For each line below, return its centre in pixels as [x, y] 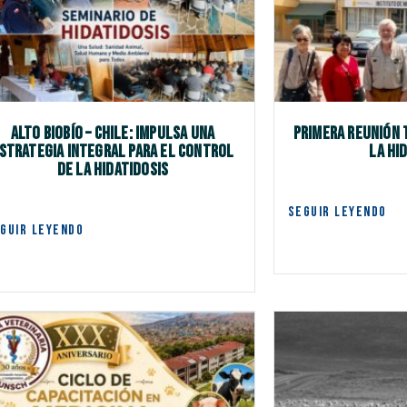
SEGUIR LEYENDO [337, 213]
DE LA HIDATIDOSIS [113, 170]
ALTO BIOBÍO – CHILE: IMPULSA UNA [113, 134]
